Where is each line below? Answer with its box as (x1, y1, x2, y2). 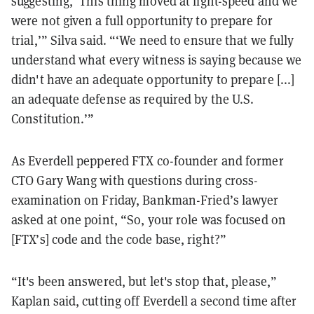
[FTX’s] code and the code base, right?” (11, 231, 226, 247)
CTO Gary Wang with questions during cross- (11, 172, 259, 189)
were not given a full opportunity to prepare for (11, 12, 273, 29)
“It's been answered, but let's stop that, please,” (11, 273, 278, 289)
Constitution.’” (11, 110, 95, 127)
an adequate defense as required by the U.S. (11, 90, 254, 107)
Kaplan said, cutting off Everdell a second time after (11, 292, 297, 309)
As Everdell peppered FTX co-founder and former (11, 152, 284, 169)
